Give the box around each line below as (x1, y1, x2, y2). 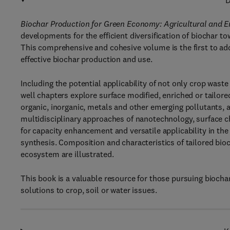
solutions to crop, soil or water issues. (21, 185, 157, 195)
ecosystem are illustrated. (21, 149, 114, 159)
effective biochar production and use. (21, 54, 152, 64)
